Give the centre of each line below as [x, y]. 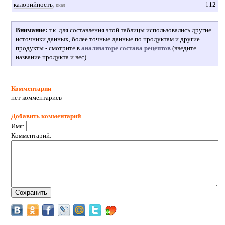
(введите [183, 48]
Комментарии [31, 88]
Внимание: [31, 30]
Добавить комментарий [46, 116]
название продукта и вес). [51, 57]
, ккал [59, 5]
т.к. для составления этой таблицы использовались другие [129, 30]
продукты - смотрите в [48, 48]
